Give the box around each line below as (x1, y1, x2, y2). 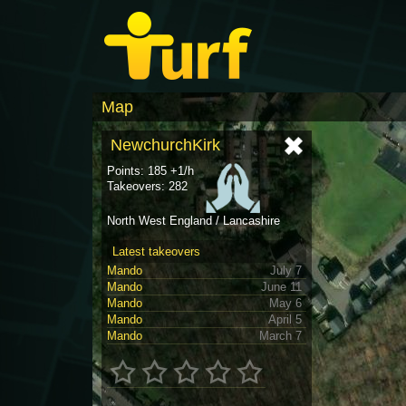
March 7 (259, 329, 302, 343)
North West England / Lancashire (107, 214, 280, 228)
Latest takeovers (112, 245, 200, 259)
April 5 (268, 313, 302, 327)
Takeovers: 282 (107, 179, 188, 193)
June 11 (261, 280, 302, 295)
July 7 (270, 264, 302, 278)
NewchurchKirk (111, 136, 220, 154)
